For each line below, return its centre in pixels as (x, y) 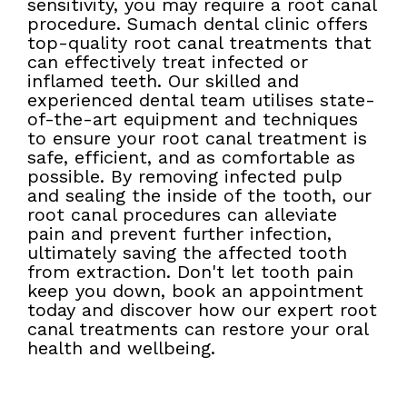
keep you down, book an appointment (195, 290)
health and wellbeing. (121, 347)
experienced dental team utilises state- (201, 99)
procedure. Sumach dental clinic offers (198, 23)
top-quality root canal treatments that (199, 42)
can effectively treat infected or (168, 61)
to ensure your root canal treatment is (197, 138)
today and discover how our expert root (202, 309)
